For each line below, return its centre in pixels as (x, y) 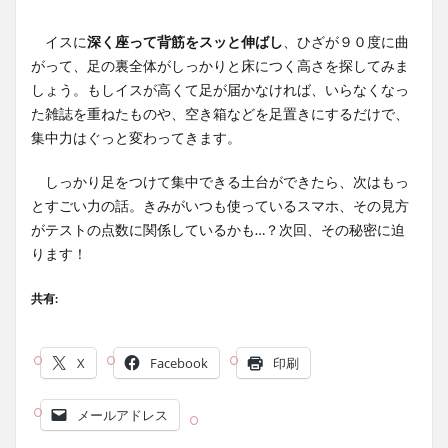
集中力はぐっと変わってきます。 (136, 137)
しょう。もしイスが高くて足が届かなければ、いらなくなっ (220, 89)
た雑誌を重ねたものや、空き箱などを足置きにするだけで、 (220, 113)
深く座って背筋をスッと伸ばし (185, 41)
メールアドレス (122, 415)
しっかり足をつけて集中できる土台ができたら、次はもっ (220, 181)
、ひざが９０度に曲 (346, 41)
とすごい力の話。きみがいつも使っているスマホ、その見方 (220, 205)
